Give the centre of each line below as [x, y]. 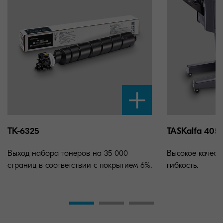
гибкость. [182, 166]
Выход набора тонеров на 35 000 [68, 154]
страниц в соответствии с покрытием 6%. [80, 166]
